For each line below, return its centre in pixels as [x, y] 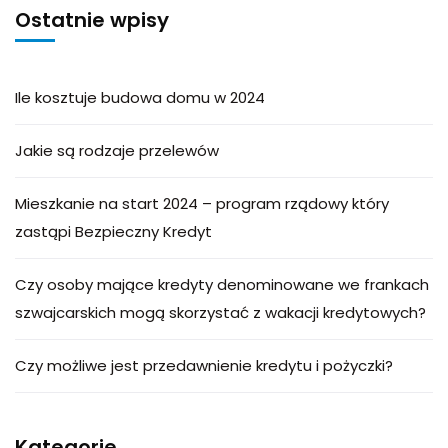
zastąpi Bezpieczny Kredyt [113, 231]
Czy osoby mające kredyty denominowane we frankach [222, 284]
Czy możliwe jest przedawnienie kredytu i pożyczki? [204, 365]
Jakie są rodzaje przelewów [117, 150]
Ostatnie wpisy [92, 20]
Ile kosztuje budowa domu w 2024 [140, 97]
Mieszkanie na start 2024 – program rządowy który [202, 203]
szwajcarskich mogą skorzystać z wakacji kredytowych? [220, 312]
